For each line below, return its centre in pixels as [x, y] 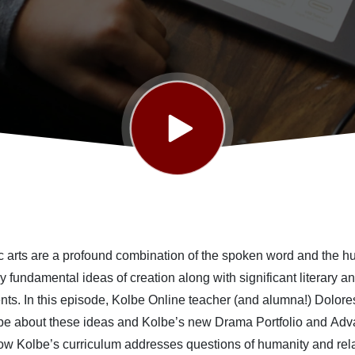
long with [212, 277]
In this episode [65, 300]
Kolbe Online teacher [171, 300]
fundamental [46, 277]
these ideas [83, 322]
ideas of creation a [134, 277]
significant [269, 277]
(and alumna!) [271, 300]
